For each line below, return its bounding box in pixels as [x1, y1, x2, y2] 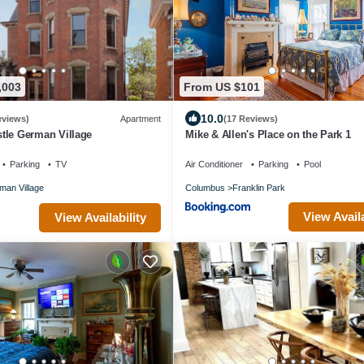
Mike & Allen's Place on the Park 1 [185, 128, 351, 141]
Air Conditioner [185, 159, 244, 170]
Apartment [120, 113, 162, 123]
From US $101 [184, 80, 261, 93]
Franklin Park [232, 183, 286, 193]
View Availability [54, 210, 146, 225]
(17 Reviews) [223, 113, 279, 123]
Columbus [185, 183, 226, 193]
